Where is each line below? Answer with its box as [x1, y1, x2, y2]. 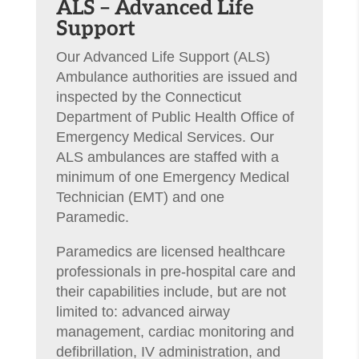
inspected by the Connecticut [55, 89, 241, 106]
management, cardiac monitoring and [55, 324, 294, 341]
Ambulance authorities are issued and [55, 69, 297, 86]
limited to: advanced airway [55, 304, 230, 321]
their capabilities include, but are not [55, 284, 286, 301]
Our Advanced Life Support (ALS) [55, 49, 270, 66]
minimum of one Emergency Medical [55, 169, 289, 186]
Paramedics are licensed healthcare [55, 244, 285, 260]
